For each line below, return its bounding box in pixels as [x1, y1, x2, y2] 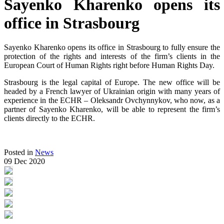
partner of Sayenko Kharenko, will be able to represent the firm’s [4, 105, 220, 114]
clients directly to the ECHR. [4, 114, 95, 123]
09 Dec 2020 [4, 157, 45, 166]
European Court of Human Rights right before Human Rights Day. [4, 61, 214, 70]
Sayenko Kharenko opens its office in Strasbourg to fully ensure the [4, 43, 220, 52]
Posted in [4, 148, 35, 157]
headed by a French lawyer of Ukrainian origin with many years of [4, 87, 220, 96]
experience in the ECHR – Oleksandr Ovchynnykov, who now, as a [4, 96, 220, 105]
